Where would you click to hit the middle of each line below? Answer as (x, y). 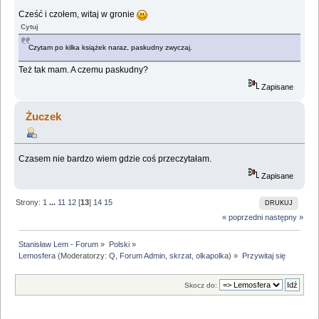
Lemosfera (37, 255)
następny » (284, 218)
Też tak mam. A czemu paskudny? (84, 69)
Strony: (30, 202)
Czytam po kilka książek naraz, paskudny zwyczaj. (111, 47)
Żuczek (44, 116)
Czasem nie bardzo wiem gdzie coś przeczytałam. (115, 158)
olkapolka (213, 255)
